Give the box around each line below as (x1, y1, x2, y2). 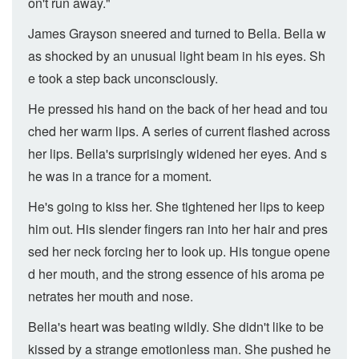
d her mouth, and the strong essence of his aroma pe (28, 264, 325, 283)
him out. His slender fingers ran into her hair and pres (28, 220, 328, 238)
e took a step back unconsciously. (28, 69, 218, 87)
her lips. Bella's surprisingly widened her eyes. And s (28, 144, 327, 163)
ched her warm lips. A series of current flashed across (28, 122, 330, 140)
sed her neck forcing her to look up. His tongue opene (28, 242, 330, 260)
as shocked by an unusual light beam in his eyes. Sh (28, 46, 325, 65)
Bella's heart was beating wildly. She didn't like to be (28, 317, 324, 336)
